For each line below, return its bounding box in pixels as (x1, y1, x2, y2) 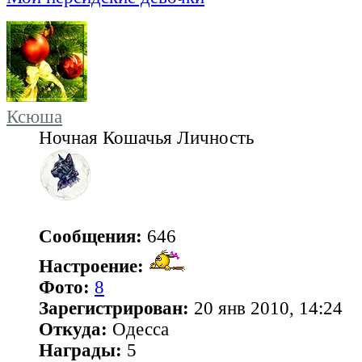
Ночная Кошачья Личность (39, 127, 254, 148)
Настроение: (39, 255, 144, 276)
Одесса (107, 318, 169, 339)
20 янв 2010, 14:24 (189, 297, 343, 318)
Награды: (39, 339, 122, 360)
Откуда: (39, 318, 107, 339)
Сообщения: (39, 225, 142, 246)
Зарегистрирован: (39, 297, 189, 318)
